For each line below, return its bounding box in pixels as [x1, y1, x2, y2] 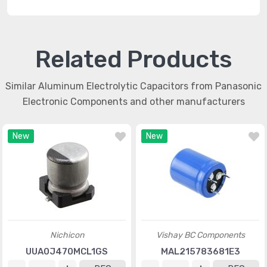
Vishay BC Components [156, 230, 245, 240]
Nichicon [49, 230, 84, 240]
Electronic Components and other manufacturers [22, 96, 245, 107]
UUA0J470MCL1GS [26, 246, 108, 257]
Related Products [35, 45, 232, 73]
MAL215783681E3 [160, 246, 240, 257]
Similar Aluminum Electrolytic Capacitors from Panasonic [5, 80, 262, 92]
